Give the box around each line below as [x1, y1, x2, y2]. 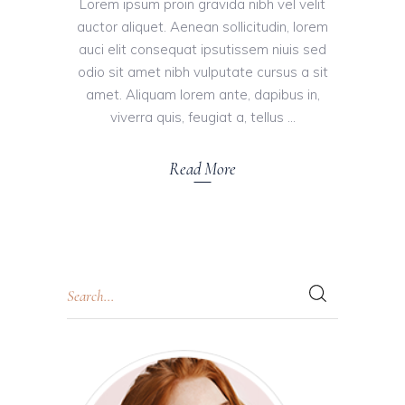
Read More [169, 157, 236, 179]
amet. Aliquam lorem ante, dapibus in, [85, 86, 320, 104]
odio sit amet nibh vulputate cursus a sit [77, 63, 328, 81]
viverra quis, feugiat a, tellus [109, 108, 287, 127]
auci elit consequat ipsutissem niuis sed [79, 41, 326, 59]
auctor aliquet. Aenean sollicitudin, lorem [77, 18, 328, 36]
